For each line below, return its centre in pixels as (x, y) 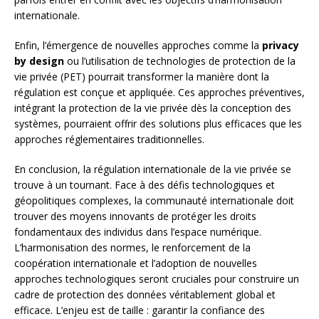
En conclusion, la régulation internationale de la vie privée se (153, 169)
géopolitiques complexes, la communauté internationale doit (154, 201)
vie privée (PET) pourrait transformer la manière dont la (142, 77)
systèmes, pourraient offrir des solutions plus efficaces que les (158, 124)
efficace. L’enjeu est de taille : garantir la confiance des (140, 310)
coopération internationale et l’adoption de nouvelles (136, 263)
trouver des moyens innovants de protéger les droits (135, 216)
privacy (281, 46)
